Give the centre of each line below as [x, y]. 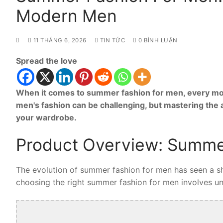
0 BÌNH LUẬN [157, 41]
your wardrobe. [46, 117]
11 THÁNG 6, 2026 [60, 41]
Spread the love [47, 60]
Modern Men [66, 16]
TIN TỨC [111, 41]
